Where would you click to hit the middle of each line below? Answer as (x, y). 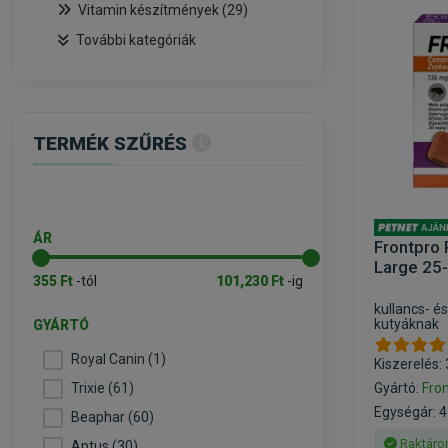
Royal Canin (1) (118, 359)
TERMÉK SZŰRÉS (110, 143)
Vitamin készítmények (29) (163, 10)
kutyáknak (406, 324)
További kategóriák (136, 40)
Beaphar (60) (112, 417)
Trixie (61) (102, 388)
